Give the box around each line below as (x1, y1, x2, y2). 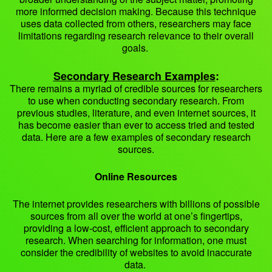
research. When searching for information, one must (25, 233, 246, 248)
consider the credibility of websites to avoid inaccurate (20, 245, 252, 260)
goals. (121, 41, 151, 55)
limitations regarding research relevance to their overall (18, 29, 254, 43)
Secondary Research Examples (53, 68, 216, 84)
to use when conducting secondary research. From (28, 93, 244, 108)
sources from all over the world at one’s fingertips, (30, 209, 242, 223)
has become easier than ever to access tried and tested (18, 118, 254, 132)
